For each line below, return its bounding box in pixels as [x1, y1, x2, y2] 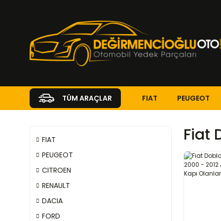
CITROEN [42, 165, 71, 175]
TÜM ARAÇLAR [62, 93, 112, 103]
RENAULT [42, 181, 70, 190]
